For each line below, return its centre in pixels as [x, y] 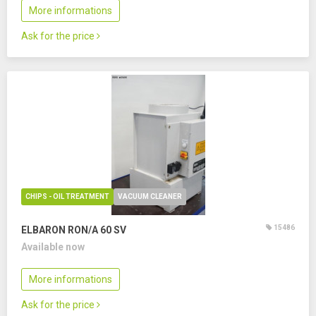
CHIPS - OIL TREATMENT [67, 196]
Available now [53, 247]
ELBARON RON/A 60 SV [74, 230]
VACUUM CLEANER [150, 196]
